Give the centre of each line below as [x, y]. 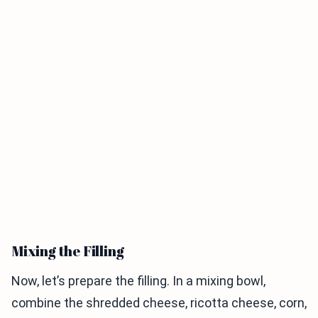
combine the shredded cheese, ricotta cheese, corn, [159, 303]
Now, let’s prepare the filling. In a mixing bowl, [138, 281]
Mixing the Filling [68, 251]
